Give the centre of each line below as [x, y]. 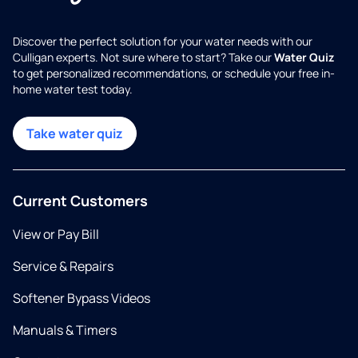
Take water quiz [75, 134]
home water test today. [73, 89]
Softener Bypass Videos [82, 298]
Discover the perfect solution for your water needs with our [163, 42]
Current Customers [80, 201]
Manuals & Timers [65, 330]
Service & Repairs [63, 267]
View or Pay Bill [56, 235]
